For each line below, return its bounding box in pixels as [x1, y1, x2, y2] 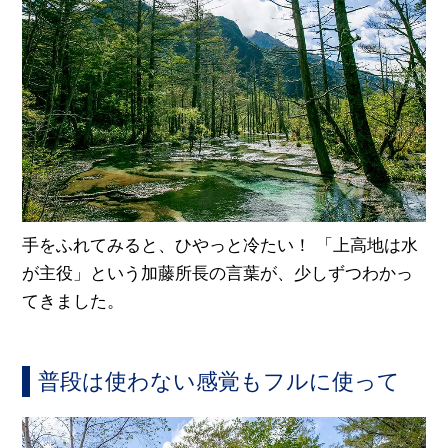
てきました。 [22, 292, 125, 312]
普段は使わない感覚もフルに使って [38, 369, 401, 395]
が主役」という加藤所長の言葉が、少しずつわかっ [22, 264, 414, 284]
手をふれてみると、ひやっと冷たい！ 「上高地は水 [22, 236, 419, 256]
